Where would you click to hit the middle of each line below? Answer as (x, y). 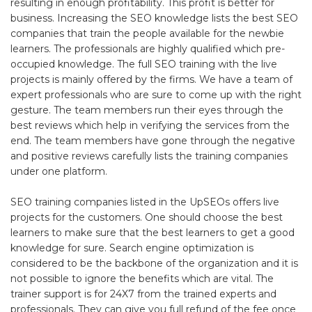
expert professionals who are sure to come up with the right (156, 94)
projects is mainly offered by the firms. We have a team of (151, 79)
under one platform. (59, 171)
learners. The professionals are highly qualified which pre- (148, 48)
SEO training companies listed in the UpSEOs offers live (145, 202)
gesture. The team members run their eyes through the (147, 110)
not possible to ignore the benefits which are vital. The (142, 278)
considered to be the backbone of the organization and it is (154, 263)
